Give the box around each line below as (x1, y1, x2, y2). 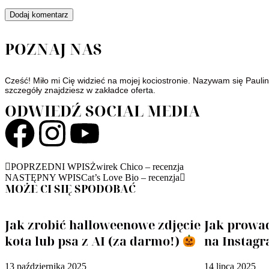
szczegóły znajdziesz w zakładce (5, 85, 131, 95)
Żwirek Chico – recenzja (90, 162, 184, 172)
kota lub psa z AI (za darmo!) (5, 233, 183, 249)
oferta (131, 85, 153, 95)
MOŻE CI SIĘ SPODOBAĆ (5, 181, 136, 196)
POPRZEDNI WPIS (11, 162, 90, 172)
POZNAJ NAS (5, 38, 102, 59)
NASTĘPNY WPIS (5, 172, 81, 183)
